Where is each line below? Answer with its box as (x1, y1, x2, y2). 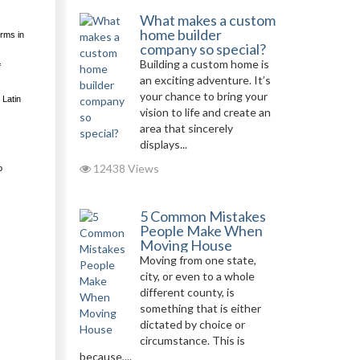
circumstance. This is (139, 333, 245, 347)
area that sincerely (139, 121, 233, 135)
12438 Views (90, 162, 159, 175)
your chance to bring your (139, 89, 268, 103)
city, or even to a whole (139, 269, 255, 283)
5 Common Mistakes (139, 207, 266, 225)
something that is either (139, 301, 261, 315)
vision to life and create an (139, 105, 271, 119)
